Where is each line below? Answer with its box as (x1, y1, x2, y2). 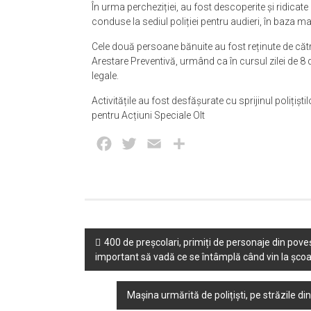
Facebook (114, 137, 165, 150)
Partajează (189, 137, 242, 150)
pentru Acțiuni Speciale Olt (92, 110, 205, 121)
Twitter (139, 137, 172, 150)
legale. (92, 70, 119, 81)
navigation (84, 253, 172, 276)
